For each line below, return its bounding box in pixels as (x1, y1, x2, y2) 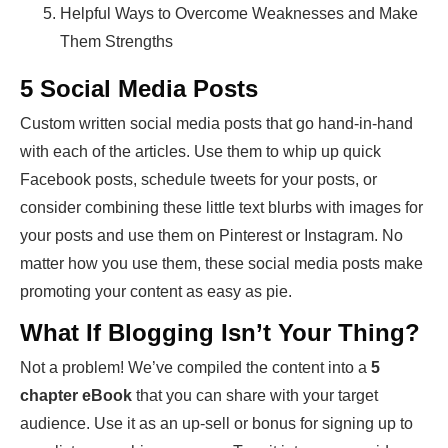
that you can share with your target (132, 387, 378, 405)
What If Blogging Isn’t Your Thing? (20, 319, 420, 347)
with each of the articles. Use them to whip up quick (20, 143, 381, 161)
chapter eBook (20, 387, 132, 405)
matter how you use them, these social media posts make (20, 255, 423, 273)
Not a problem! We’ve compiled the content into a (20, 359, 371, 377)
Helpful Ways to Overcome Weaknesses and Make (60, 5, 418, 23)
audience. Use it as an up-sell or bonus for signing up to (20, 415, 413, 433)
